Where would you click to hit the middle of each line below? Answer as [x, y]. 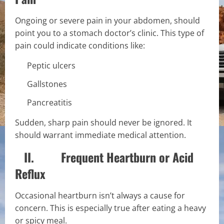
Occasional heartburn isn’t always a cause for [100, 195]
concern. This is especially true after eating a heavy [110, 208]
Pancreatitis [49, 102]
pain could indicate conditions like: [80, 45]
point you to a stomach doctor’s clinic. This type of [109, 33]
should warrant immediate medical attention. [100, 135]
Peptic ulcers [51, 65]
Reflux [30, 173]
